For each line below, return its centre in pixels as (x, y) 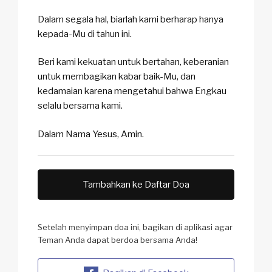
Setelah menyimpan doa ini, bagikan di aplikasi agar (135, 227)
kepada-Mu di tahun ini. (85, 34)
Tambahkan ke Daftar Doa (136, 184)
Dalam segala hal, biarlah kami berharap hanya (131, 19)
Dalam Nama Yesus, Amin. (91, 134)
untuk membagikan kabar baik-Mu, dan (117, 77)
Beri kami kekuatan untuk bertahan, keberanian (133, 62)
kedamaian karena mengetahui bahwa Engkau (132, 91)
